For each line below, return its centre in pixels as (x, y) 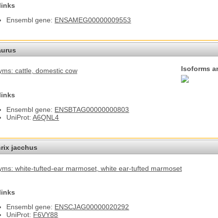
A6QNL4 (46, 118)
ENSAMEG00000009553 (93, 20)
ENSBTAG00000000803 (92, 110)
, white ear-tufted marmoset (139, 168)
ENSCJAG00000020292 (92, 207)
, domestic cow (54, 71)
